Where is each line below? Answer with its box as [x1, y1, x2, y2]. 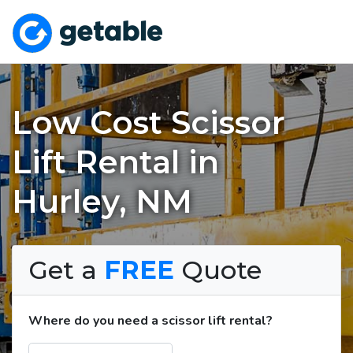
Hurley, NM [12, 181, 192, 221]
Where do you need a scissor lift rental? [28, 311, 273, 329]
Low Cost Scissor [12, 102, 285, 142]
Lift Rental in [12, 142, 219, 181]
